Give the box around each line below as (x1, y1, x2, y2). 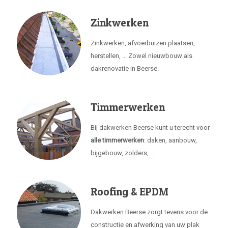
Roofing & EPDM (91, 185, 168, 198)
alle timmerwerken (91, 136, 144, 144)
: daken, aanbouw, (144, 136, 197, 144)
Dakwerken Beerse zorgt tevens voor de (91, 208, 208, 216)
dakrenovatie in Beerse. (91, 65, 159, 72)
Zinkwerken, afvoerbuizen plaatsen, (91, 39, 195, 47)
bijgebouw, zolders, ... (91, 149, 155, 157)
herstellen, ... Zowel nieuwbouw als (91, 52, 192, 60)
